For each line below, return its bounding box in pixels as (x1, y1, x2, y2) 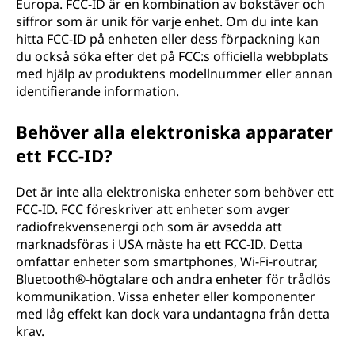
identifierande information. (16, 82, 179, 100)
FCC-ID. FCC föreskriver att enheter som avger (16, 200, 290, 218)
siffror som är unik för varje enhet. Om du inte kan (16, 13, 319, 30)
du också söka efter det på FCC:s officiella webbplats (16, 48, 329, 65)
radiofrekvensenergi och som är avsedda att (16, 218, 282, 235)
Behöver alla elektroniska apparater (16, 120, 333, 143)
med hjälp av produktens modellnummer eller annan (16, 65, 333, 82)
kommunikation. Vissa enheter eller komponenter (16, 288, 315, 305)
